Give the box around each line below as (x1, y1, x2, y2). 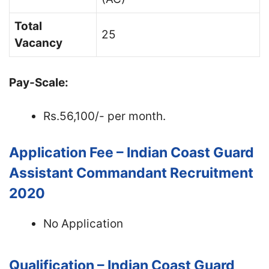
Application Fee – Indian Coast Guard (9, 144, 254, 161)
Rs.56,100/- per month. (43, 109, 166, 123)
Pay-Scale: (9, 75, 68, 89)
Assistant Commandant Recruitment (9, 164, 253, 181)
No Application (43, 216, 123, 231)
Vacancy (14, 36, 62, 50)
